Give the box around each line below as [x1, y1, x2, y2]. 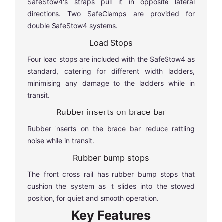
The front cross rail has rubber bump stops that [27, 169, 195, 178]
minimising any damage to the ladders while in [27, 78, 195, 87]
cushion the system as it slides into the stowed [27, 181, 195, 190]
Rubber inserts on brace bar [56, 107, 166, 117]
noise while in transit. [27, 136, 94, 145]
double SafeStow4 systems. [27, 21, 118, 30]
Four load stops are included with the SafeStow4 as [27, 55, 195, 63]
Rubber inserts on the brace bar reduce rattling [27, 124, 195, 133]
